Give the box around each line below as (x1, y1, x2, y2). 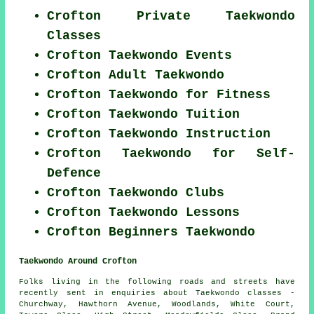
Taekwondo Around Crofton (19, 256, 137, 266)
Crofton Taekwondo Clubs (47, 185, 225, 200)
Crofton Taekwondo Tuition (47, 107, 240, 121)
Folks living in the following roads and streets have (19, 277, 295, 286)
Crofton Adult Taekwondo (47, 67, 225, 82)
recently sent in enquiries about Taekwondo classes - (19, 288, 295, 297)
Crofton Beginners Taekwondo (47, 224, 256, 239)
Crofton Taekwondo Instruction (47, 126, 271, 141)
